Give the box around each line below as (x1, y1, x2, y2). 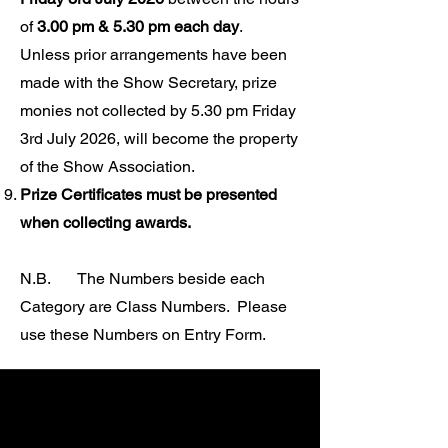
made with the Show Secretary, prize (20, 73, 277, 92)
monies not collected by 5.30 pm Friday (20, 101, 296, 120)
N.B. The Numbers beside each (20, 269, 265, 288)
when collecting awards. (20, 213, 191, 232)
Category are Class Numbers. (20, 297, 237, 316)
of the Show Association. (20, 157, 195, 176)
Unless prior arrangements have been (20, 45, 287, 64)
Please (237, 297, 287, 316)
